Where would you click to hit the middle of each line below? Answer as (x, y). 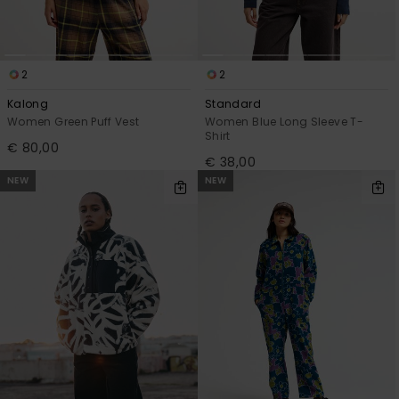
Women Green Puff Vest (73, 122)
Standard (233, 104)
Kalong (28, 104)
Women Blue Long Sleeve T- (284, 122)
